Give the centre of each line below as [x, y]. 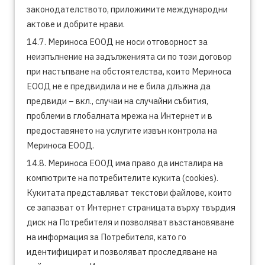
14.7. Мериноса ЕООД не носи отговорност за [117, 42]
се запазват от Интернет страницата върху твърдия [131, 207]
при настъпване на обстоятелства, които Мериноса [129, 71]
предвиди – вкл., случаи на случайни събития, [117, 101]
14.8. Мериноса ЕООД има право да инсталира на [125, 163]
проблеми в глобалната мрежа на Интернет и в [119, 116]
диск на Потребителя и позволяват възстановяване [130, 222]
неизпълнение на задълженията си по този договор [129, 56]
